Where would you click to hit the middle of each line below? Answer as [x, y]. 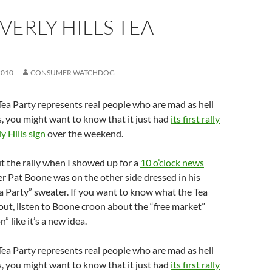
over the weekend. [84, 133]
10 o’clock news [172, 162]
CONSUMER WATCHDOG [73, 73]
